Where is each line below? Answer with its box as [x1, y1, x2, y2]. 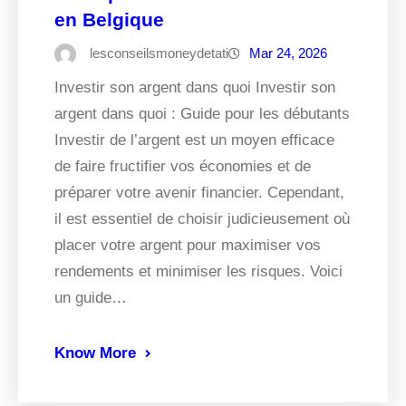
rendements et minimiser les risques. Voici [54, 263, 343, 281]
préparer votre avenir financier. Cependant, [54, 184, 344, 202]
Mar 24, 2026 [249, 45, 327, 62]
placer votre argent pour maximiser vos [54, 237, 321, 255]
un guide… [54, 289, 127, 307]
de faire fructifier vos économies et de [54, 158, 311, 176]
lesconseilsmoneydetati [90, 45, 228, 62]
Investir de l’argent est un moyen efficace [54, 131, 334, 150]
